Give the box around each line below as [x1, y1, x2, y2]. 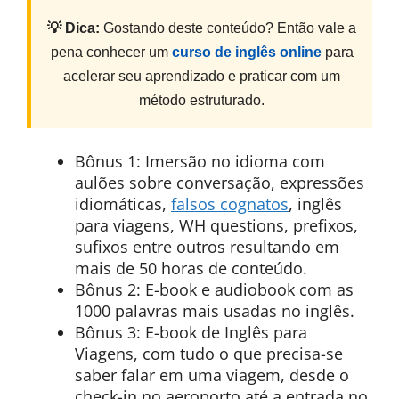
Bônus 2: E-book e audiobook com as [75, 279, 354, 300]
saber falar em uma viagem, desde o [75, 364, 349, 386]
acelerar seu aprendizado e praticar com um [63, 69, 340, 84]
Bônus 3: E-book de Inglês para [75, 322, 307, 343]
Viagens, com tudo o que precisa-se [75, 343, 343, 364]
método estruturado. [139, 93, 265, 108]
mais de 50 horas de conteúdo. [75, 257, 307, 279]
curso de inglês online [171, 45, 322, 60]
